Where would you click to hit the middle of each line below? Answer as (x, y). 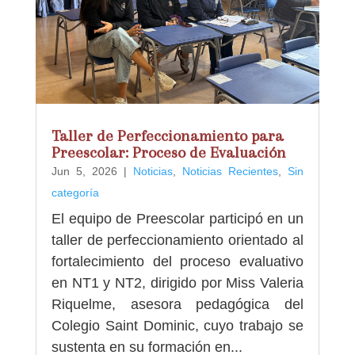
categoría (75, 192)
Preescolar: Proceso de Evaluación (168, 152)
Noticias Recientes (231, 171)
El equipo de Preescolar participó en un (177, 218)
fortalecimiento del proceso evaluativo (177, 261)
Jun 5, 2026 (84, 171)
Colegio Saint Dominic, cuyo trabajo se (177, 325)
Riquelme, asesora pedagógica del (177, 304)
